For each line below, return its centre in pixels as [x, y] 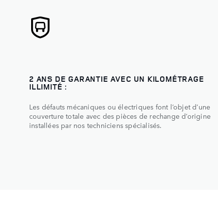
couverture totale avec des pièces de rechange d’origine [120, 116]
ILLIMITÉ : [48, 86]
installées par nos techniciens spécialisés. [96, 125]
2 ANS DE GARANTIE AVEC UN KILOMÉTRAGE [117, 79]
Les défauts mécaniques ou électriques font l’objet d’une [120, 106]
